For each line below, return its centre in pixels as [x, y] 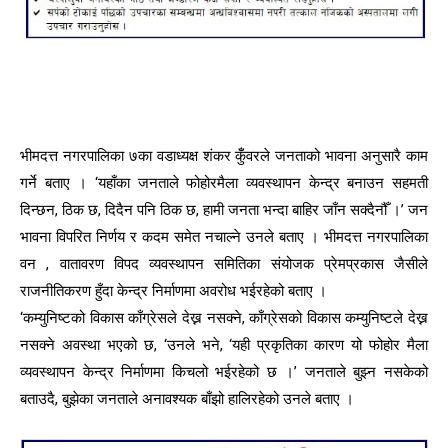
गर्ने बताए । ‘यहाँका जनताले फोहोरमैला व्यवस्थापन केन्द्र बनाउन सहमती [224, 182]
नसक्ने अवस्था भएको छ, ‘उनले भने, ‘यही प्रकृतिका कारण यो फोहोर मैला [224, 344]
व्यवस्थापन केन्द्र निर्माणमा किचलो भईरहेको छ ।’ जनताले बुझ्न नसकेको [224, 371]
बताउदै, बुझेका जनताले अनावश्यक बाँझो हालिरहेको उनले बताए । [187, 398]
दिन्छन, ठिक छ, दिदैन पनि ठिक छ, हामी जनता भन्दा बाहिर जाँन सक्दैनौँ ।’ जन [224, 209]
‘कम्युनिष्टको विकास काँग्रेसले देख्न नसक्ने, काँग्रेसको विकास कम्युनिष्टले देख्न [224, 317]
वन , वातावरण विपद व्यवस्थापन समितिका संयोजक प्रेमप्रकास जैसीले [224, 263]
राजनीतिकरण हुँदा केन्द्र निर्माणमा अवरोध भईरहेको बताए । [173, 290]
